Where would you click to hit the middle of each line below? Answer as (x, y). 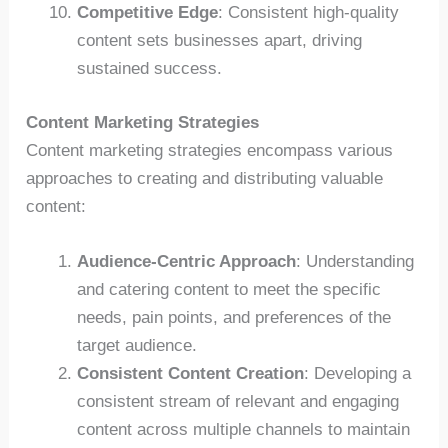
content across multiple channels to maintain (244, 430)
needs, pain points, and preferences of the (234, 318)
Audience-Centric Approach (187, 262)
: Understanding (355, 262)
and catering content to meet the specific (229, 290)
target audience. (137, 346)
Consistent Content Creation (191, 374)
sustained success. (150, 69)
